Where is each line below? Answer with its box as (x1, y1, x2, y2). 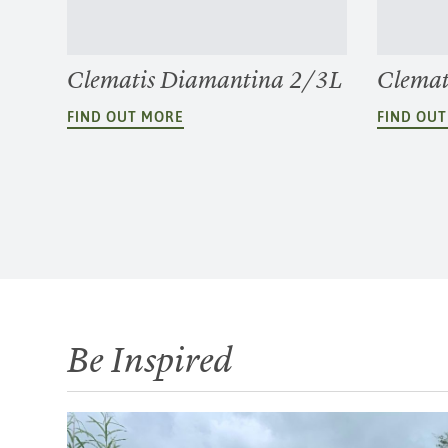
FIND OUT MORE (67, 108, 185, 125)
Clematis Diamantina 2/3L (67, 64, 344, 95)
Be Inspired (67, 337, 234, 382)
